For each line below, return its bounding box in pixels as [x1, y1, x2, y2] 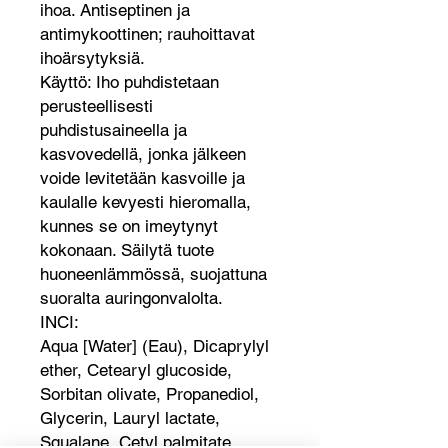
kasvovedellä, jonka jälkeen [40, 144, 246, 164]
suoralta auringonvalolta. [40, 288, 223, 308]
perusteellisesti [40, 96, 153, 116]
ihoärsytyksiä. [40, 48, 145, 68]
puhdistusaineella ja [40, 120, 187, 140]
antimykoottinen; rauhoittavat [40, 24, 255, 44]
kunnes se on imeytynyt [40, 216, 218, 236]
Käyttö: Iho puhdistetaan [40, 72, 219, 92]
